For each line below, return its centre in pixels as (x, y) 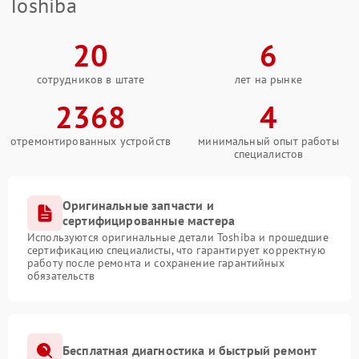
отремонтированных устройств (91, 141)
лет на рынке (268, 79)
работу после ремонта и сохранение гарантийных (156, 262)
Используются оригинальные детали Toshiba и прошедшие (178, 237)
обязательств (61, 275)
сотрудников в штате (91, 79)
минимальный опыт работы (268, 141)
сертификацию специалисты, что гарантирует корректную (176, 250)
